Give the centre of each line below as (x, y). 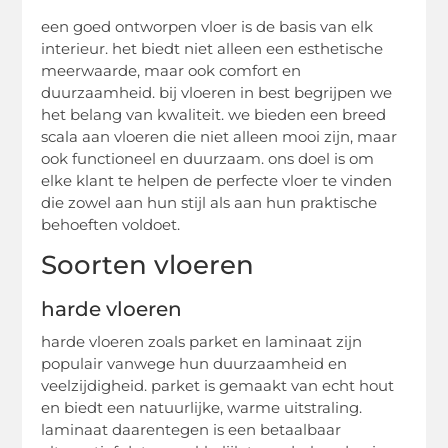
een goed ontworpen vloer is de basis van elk (207, 27)
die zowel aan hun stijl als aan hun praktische (209, 203)
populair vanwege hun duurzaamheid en (194, 364)
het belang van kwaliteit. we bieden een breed (214, 115)
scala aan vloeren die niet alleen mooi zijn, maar (219, 137)
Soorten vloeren (148, 265)
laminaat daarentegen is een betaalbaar (191, 430)
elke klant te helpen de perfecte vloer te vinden (217, 181)
